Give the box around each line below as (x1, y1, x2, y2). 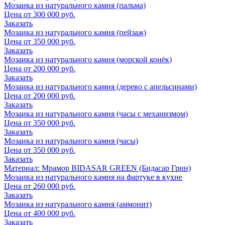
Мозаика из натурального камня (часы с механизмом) (4, 109, 188, 119)
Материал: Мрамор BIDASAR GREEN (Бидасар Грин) (4, 164, 191, 173)
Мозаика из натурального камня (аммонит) (4, 200, 152, 209)
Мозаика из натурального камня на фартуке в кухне (4, 173, 182, 182)
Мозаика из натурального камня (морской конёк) (4, 55, 172, 64)
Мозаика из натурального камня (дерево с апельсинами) (4, 82, 197, 91)
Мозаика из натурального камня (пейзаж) (4, 28, 146, 37)
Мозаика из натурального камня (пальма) (4, 1, 146, 10)
